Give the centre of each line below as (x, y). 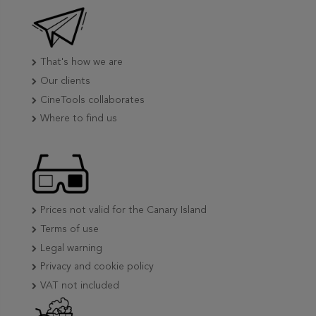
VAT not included (80, 285)
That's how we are (81, 62)
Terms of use (69, 230)
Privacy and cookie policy (97, 267)
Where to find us (79, 119)
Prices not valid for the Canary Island (123, 211)
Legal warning (71, 248)
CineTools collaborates (92, 100)
